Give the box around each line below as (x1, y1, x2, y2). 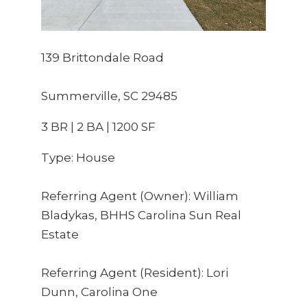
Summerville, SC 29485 (40, 88, 177, 103)
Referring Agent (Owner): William (40, 188, 238, 203)
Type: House (40, 150, 115, 164)
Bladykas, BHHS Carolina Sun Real (40, 208, 241, 222)
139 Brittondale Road (40, 50, 164, 64)
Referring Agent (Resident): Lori (40, 265, 228, 280)
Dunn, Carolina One (40, 284, 158, 299)
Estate (40, 227, 79, 241)
